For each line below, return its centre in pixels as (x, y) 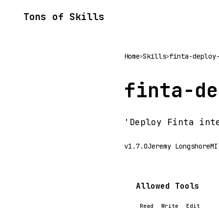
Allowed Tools (168, 186)
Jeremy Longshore (179, 146)
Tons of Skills (64, 17)
